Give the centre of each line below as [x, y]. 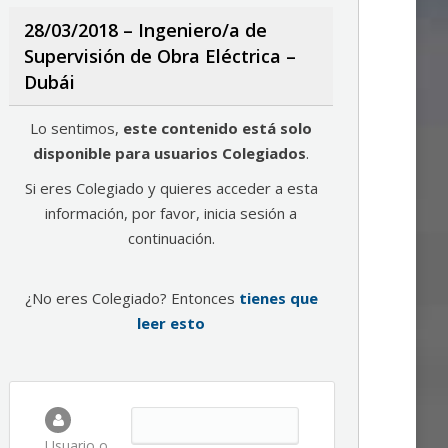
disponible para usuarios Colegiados [169, 153]
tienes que [278, 298]
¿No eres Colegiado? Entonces [131, 298]
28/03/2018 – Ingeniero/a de [145, 30]
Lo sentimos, [76, 128]
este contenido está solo [217, 128]
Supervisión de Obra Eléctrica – [160, 56]
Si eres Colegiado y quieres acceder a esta [171, 188]
